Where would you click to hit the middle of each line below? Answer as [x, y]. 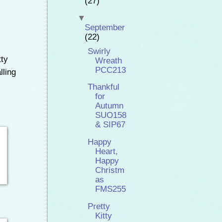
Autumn [110, 106]
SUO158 [111, 115]
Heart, [107, 151]
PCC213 [111, 70]
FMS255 [111, 189]
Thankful [104, 87]
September [105, 27]
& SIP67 [111, 125]
